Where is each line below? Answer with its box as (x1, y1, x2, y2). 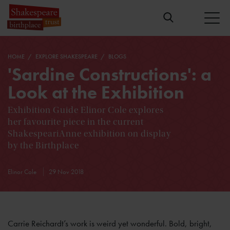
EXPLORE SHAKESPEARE (35, 52, 99, 61)
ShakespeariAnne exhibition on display (8, 128, 171, 140)
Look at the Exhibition (8, 81, 184, 105)
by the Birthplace (8, 140, 79, 151)
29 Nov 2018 (49, 167, 84, 177)
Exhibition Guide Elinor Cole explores (8, 105, 164, 116)
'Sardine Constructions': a (8, 63, 212, 87)
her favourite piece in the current (8, 117, 144, 128)
